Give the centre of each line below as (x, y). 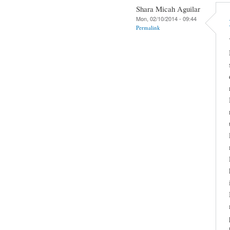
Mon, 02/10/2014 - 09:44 (166, 18)
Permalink (148, 27)
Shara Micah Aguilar (168, 8)
